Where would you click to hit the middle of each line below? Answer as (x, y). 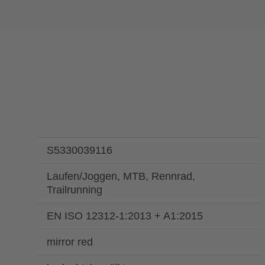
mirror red (70, 242)
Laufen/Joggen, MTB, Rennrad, (121, 177)
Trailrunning (74, 190)
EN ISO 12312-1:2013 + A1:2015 (125, 216)
